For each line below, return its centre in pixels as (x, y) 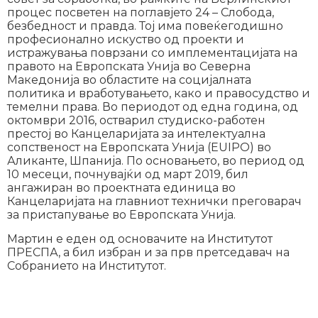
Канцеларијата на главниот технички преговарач (154, 202)
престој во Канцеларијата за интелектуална (136, 134)
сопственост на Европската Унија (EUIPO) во (139, 148)
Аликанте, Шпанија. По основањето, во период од (156, 161)
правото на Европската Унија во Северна (129, 67)
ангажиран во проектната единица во (121, 188)
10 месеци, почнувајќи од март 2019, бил (128, 175)
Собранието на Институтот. (87, 265)
